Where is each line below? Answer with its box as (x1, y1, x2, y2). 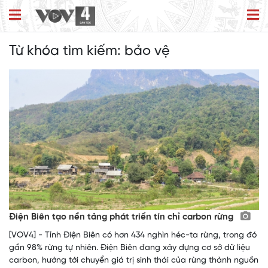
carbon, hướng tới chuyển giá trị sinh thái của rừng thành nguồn (9, 256, 258, 266)
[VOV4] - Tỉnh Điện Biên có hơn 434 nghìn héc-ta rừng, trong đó (9, 231, 257, 240)
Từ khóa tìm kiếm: (9, 44, 124, 59)
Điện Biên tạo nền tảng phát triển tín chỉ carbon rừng (9, 212, 236, 223)
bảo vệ (124, 44, 170, 59)
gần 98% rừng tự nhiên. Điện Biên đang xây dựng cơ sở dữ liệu (9, 243, 250, 253)
